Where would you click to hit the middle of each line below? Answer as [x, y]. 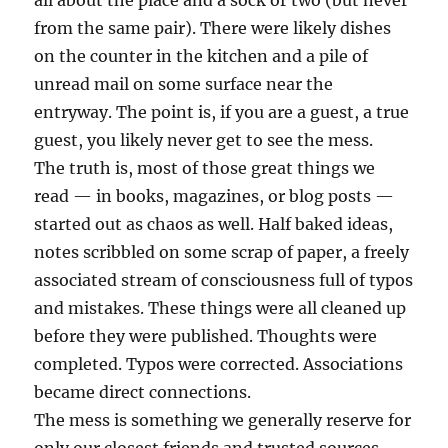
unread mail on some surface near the [184, 84]
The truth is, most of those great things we [205, 168]
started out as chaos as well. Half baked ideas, [214, 224]
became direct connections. [143, 392]
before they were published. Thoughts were [206, 336]
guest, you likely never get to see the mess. [204, 140]
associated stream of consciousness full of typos [224, 280]
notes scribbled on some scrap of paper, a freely [222, 252]
